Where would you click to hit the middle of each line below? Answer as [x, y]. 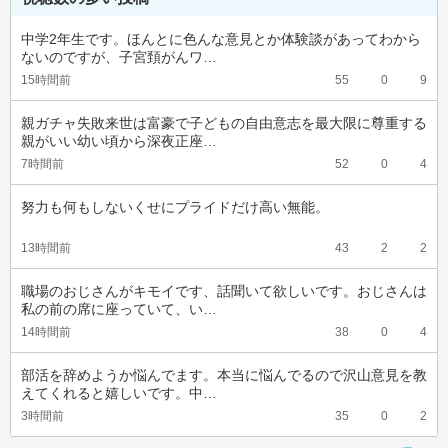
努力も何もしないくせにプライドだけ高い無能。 [175, 207]
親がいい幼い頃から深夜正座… [119, 141]
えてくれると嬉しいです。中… [119, 393]
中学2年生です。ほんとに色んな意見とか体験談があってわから [221, 39]
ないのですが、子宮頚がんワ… [119, 57]
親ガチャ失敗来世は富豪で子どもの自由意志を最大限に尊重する [224, 123]
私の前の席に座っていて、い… [119, 309]
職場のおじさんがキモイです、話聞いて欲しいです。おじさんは [224, 291]
